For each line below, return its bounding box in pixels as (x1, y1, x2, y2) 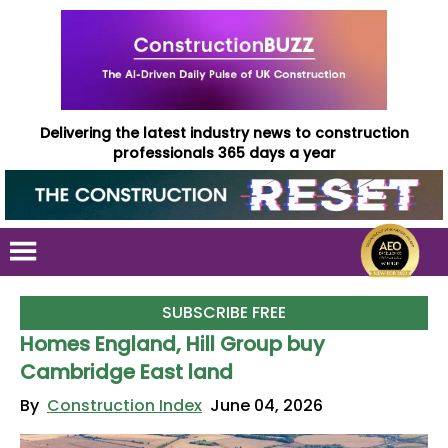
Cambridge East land (20, 358, 233, 386)
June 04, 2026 (210, 394, 323, 417)
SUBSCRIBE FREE (161, 301, 286, 324)
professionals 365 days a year (112, 143, 336, 163)
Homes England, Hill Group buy (20, 330, 325, 358)
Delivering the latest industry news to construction (39, 123, 409, 143)
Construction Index (47, 394, 202, 417)
